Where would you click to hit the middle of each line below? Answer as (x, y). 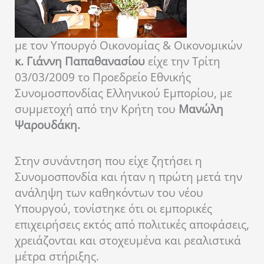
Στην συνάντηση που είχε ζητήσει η (108, 161)
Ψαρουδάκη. (47, 125)
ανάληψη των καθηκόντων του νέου (109, 192)
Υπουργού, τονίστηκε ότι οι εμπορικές (113, 208)
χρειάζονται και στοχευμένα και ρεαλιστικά (128, 240)
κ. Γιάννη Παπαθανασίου (80, 62)
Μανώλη (201, 109)
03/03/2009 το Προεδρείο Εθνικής (103, 77)
